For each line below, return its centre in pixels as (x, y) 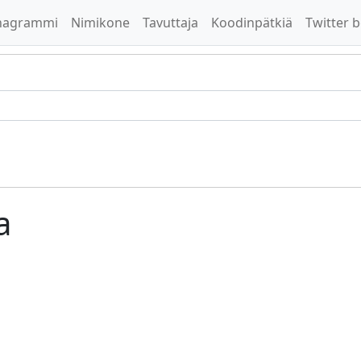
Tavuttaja (170, 23)
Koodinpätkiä (252, 23)
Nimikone (100, 23)
